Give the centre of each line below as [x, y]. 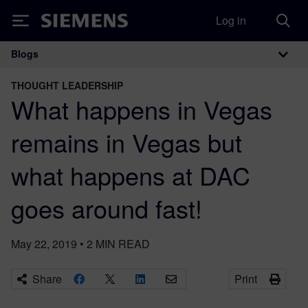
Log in [231, 20]
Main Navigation [96, 68]
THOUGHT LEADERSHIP [67, 85]
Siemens [64, 23]
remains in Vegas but [126, 142]
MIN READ [123, 244]
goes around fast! [107, 208]
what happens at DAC [131, 175]
